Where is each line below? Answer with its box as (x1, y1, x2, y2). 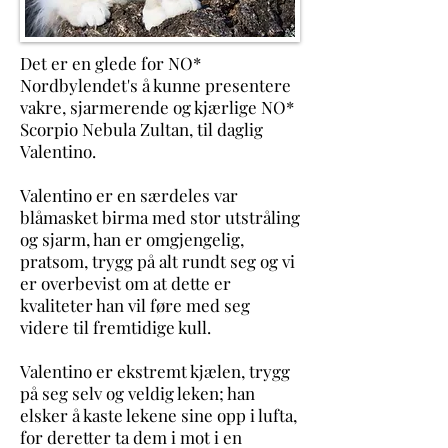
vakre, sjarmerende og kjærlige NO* (20, 96, 294, 118)
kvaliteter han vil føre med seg (20, 294, 250, 316)
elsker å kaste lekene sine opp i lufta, (20, 404, 297, 426)
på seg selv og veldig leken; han (20, 382, 255, 404)
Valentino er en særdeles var (20, 184, 238, 206)
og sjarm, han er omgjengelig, (20, 228, 244, 250)
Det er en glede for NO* (20, 52, 201, 74)
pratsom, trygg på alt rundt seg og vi (20, 250, 295, 272)
